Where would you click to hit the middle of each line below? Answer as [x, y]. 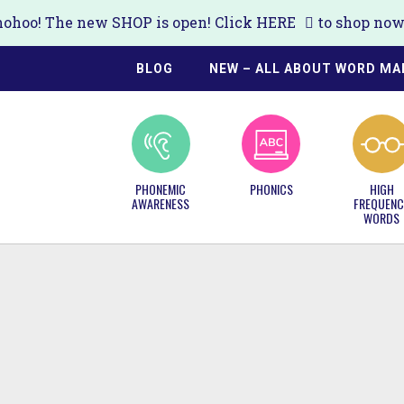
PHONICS [271, 189]
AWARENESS [161, 203]
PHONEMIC [161, 189]
